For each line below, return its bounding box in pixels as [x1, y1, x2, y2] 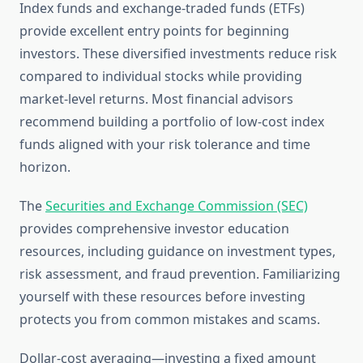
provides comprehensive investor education [19, 220, 289, 238]
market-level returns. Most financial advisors [19, 90, 293, 109]
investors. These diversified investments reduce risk [19, 45, 337, 63]
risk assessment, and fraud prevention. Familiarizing [19, 265, 340, 284]
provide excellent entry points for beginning [19, 22, 289, 41]
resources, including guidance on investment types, [19, 242, 335, 261]
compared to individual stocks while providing [19, 67, 302, 86]
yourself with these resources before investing [19, 288, 305, 306]
